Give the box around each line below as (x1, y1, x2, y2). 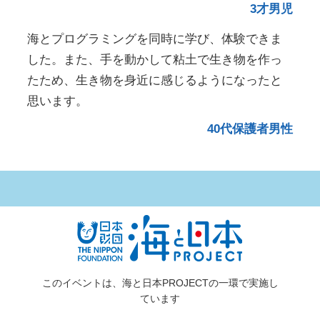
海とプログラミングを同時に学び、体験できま (27, 31, 283, 46)
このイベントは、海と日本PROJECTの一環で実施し (41, 276, 279, 289)
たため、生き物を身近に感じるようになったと (27, 73, 283, 87)
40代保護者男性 (206, 121, 293, 136)
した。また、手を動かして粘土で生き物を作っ (27, 52, 283, 66)
